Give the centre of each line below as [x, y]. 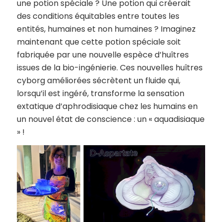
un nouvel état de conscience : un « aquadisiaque [111, 119]
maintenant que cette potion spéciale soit [99, 42]
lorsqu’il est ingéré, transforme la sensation [100, 93]
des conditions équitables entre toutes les [98, 16]
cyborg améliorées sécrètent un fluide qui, [98, 80]
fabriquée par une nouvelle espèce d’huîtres [103, 55]
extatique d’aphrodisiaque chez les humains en [107, 106]
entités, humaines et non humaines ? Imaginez [106, 29]
